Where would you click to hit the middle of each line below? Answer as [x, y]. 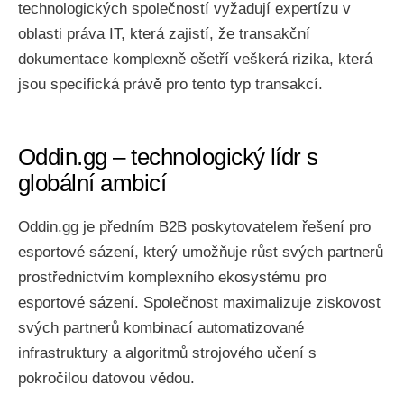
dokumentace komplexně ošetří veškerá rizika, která [195, 59]
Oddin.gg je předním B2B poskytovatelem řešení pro [194, 227]
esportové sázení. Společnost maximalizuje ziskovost [199, 303]
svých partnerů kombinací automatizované [161, 328]
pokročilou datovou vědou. [106, 378]
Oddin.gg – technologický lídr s [168, 157]
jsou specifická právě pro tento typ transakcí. [170, 84]
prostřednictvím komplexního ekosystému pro [172, 277]
